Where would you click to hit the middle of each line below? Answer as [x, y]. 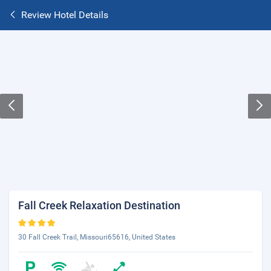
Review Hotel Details [65, 15]
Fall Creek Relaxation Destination [99, 205]
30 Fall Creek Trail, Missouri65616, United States [97, 237]
